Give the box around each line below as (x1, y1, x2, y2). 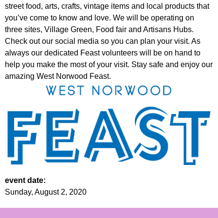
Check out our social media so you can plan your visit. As (5, 37, 200, 46)
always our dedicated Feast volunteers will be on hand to (5, 49, 200, 57)
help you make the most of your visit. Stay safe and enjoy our (5, 60, 213, 69)
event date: (5, 176, 48, 184)
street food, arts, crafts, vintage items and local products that (5, 2, 209, 11)
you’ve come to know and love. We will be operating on (5, 14, 194, 22)
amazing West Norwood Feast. (5, 72, 111, 81)
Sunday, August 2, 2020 (5, 187, 87, 196)
